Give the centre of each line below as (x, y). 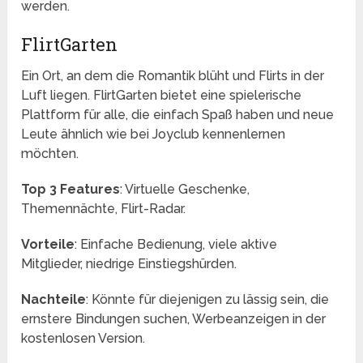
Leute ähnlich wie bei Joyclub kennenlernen (154, 135)
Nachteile (54, 300)
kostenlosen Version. (83, 339)
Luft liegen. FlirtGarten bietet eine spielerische (162, 96)
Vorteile (48, 245)
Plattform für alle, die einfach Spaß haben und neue (178, 115)
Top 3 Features (71, 190)
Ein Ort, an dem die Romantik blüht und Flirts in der (173, 76)
